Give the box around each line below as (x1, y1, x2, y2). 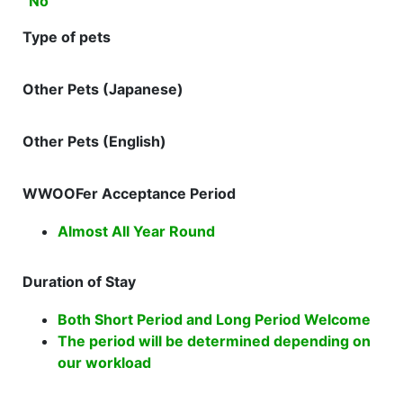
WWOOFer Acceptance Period (22, 184, 236, 202)
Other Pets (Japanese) (22, 80, 184, 98)
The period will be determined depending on (58, 332, 371, 350)
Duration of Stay (22, 273, 136, 291)
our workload (58, 354, 151, 372)
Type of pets (22, 28, 111, 46)
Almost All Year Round (58, 222, 215, 240)
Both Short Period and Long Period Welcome (58, 310, 371, 328)
